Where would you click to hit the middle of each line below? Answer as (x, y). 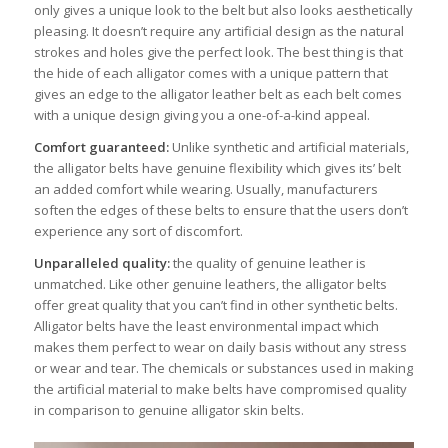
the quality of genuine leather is (267, 262)
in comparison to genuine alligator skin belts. (168, 409)
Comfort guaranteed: (101, 146)
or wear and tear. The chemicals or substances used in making (223, 367)
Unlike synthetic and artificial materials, (288, 146)
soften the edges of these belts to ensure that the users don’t (220, 209)
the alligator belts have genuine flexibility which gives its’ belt (217, 167)
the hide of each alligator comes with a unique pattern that (210, 72)
